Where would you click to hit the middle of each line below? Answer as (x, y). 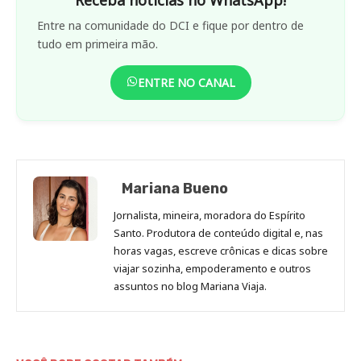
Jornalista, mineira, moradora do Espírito (210, 215)
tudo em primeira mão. (98, 44)
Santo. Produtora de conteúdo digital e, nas (218, 232)
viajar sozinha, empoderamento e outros (212, 268)
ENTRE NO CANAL (186, 82)
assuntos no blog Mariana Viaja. (190, 286)
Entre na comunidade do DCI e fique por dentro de (170, 25)
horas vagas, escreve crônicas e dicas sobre (221, 250)
